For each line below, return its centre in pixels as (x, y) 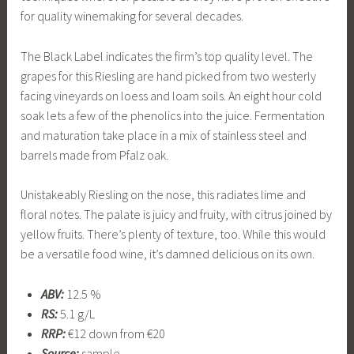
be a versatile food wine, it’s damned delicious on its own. (168, 254)
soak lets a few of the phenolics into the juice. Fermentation (173, 115)
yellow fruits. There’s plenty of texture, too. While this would (173, 234)
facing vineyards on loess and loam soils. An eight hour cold (171, 95)
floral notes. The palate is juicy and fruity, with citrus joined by (177, 215)
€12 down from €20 (115, 333)
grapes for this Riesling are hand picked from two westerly (169, 75)
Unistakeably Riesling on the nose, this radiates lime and (164, 195)
